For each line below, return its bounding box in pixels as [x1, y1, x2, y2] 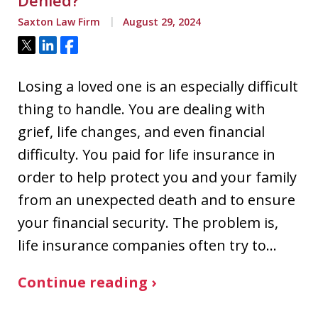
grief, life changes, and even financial [18, 122, 265, 141]
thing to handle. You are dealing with [18, 99, 265, 119]
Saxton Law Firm [18, 15, 100, 28]
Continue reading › [18, 273, 156, 292]
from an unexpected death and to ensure [18, 190, 295, 209]
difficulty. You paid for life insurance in [18, 145, 275, 164]
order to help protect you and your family [18, 168, 297, 187]
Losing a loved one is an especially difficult [18, 77, 298, 96]
